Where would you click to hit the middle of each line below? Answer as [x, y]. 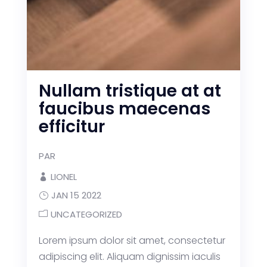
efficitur [72, 127]
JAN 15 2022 [76, 195]
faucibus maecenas [124, 109]
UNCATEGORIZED [86, 214]
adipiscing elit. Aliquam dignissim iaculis [129, 257]
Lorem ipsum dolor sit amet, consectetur [132, 240]
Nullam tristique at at [130, 91]
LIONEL [63, 177]
